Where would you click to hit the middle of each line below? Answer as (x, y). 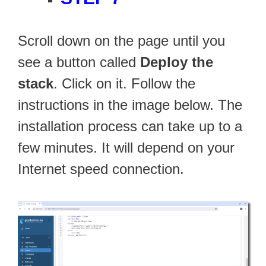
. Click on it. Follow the (124, 84)
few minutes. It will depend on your (126, 148)
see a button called (79, 62)
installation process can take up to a (130, 126)
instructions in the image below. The (130, 105)
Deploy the (177, 62)
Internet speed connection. (101, 169)
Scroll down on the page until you (121, 41)
